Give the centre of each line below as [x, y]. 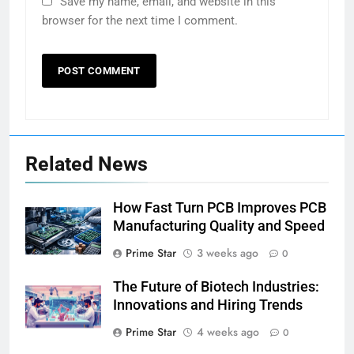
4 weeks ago [228, 332]
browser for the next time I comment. [140, 21]
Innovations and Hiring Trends [208, 305]
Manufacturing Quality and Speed [219, 226]
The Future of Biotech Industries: [216, 287]
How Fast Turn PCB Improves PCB [220, 208]
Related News [87, 164]
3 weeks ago [228, 253]
